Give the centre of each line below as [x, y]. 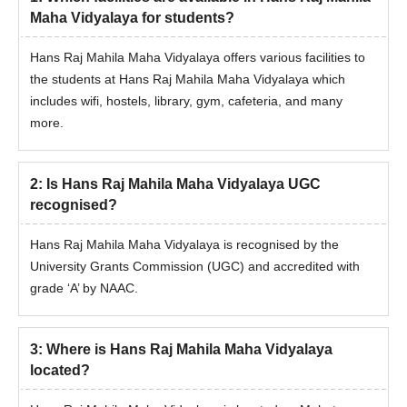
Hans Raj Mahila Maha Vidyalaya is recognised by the [184, 245]
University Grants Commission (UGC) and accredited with [195, 267]
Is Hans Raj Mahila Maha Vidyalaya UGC [184, 184]
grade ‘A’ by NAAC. [86, 288]
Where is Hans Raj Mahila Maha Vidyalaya [189, 350]
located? [60, 371]
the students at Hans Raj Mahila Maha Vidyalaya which [188, 79]
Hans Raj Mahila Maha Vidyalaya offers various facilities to [198, 58]
